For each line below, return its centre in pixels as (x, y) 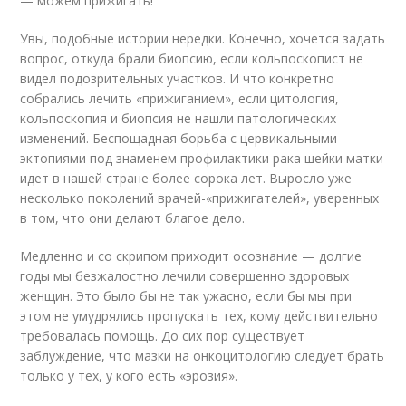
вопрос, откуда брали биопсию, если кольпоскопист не (192, 58)
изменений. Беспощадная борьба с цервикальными (179, 138)
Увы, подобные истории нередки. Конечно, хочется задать (203, 39)
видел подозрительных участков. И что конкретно (178, 78)
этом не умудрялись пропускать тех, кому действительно (199, 316)
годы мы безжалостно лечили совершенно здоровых (185, 276)
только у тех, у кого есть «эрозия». (129, 376)
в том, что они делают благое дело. (133, 218)
